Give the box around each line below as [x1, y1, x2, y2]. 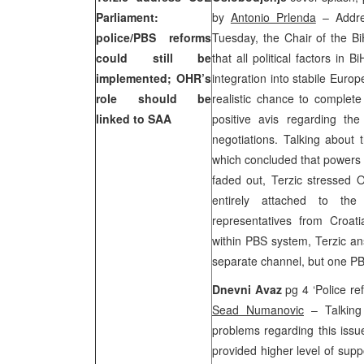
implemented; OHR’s [96, 70, 211, 86]
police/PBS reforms [96, 29, 211, 45]
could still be [96, 50, 211, 66]
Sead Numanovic [212, 301, 304, 318]
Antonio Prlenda [230, 9, 316, 25]
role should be [96, 90, 211, 106]
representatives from [212, 212, 330, 228]
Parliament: [96, 9, 158, 25]
